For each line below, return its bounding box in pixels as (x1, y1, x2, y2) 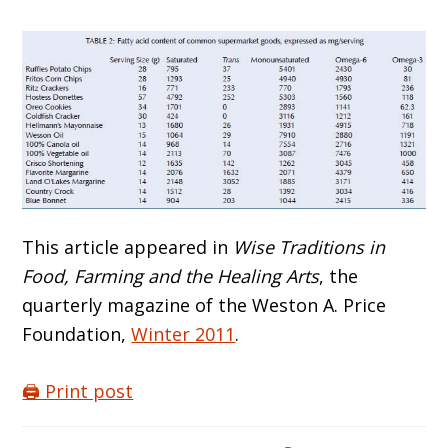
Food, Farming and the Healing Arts (22, 263, 320, 288)
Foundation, (22, 321, 132, 346)
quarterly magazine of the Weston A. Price (22, 292, 387, 317)
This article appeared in (22, 234, 234, 259)
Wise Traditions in (233, 234, 386, 259)
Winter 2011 (131, 321, 236, 346)
